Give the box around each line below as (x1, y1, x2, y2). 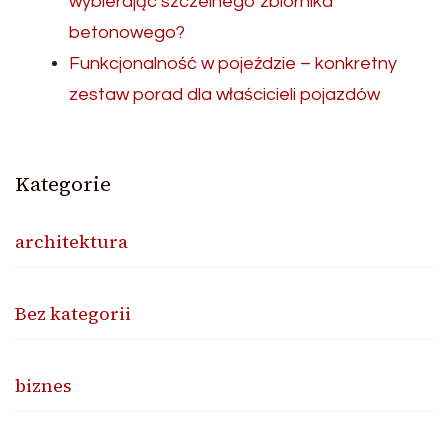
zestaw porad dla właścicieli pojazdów (69, 84, 380, 104)
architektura (15, 228, 128, 254)
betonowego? (69, 22, 185, 42)
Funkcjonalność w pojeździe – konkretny (69, 53, 397, 73)
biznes (15, 372, 72, 398)
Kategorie (15, 169, 111, 198)
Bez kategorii (15, 300, 131, 326)
